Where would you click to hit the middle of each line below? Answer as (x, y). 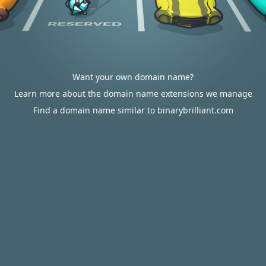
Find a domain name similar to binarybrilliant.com (133, 110)
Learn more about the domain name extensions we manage (133, 94)
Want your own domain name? (133, 77)
